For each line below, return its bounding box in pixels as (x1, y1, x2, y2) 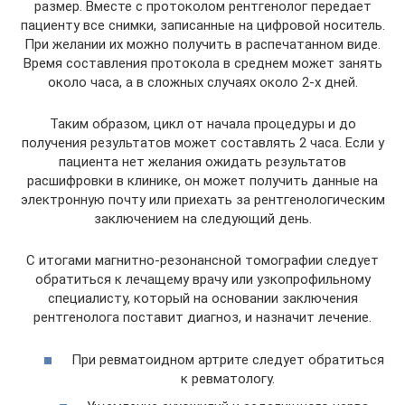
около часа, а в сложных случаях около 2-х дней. (47, 74, 358, 91)
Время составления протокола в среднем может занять (23, 55, 382, 72)
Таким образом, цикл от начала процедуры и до (49, 116, 356, 133)
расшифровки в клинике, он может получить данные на (27, 173, 378, 190)
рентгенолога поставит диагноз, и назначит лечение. (33, 309, 372, 326)
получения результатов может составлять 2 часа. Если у (21, 135, 384, 152)
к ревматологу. (180, 370, 275, 387)
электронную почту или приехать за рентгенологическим (20, 192, 385, 209)
